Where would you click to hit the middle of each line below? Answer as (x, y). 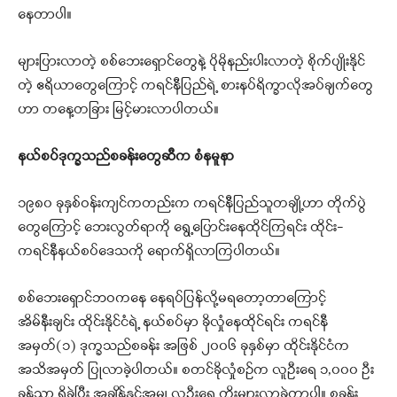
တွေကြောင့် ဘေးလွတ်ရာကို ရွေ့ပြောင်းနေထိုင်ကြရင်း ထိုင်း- (181, 228)
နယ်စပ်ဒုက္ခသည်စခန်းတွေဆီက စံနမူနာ (126, 157)
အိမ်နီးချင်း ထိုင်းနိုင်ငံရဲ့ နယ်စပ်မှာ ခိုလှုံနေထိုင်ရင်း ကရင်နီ (173, 323)
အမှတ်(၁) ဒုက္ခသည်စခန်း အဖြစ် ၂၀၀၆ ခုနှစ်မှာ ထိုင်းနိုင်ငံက (183, 347)
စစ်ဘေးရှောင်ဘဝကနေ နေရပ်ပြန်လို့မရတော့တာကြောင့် (172, 299)
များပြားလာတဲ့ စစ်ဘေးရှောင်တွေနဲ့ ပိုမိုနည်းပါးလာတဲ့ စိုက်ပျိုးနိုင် (191, 62)
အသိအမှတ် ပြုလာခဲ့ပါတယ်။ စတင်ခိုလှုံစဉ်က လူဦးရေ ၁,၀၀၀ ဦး (196, 371)
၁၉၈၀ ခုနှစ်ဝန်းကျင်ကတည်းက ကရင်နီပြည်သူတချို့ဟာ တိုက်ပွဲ (192, 204)
